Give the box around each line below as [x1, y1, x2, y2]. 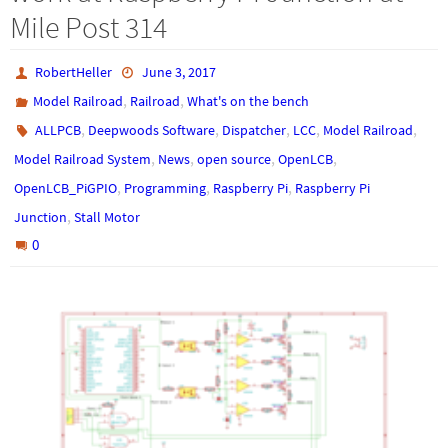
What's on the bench [187, 92, 310, 111]
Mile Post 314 [10, 8, 167, 47]
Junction [14, 208, 67, 227]
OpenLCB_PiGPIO [14, 179, 117, 198]
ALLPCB [35, 121, 82, 140]
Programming [124, 179, 206, 198]
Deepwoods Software [88, 121, 216, 140]
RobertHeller [35, 63, 113, 82]
